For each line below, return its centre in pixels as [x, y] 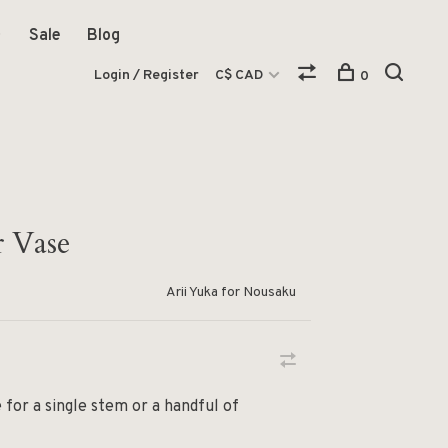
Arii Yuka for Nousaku [231, 292]
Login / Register [146, 75]
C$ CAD [240, 75]
